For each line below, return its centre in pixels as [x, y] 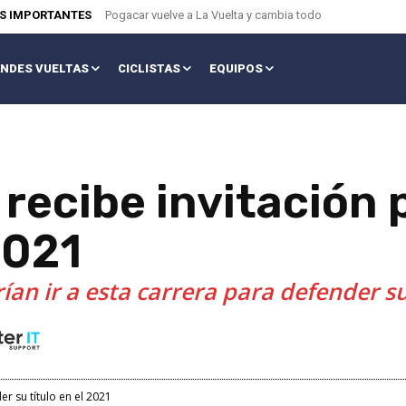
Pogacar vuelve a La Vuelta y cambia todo [213, 15]
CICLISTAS [149, 69]
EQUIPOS [236, 69]
